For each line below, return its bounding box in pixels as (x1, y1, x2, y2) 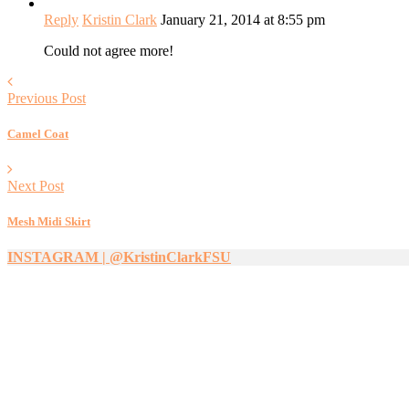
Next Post (7, 178, 64, 194)
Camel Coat (7, 126, 68, 141)
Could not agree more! (44, 42, 173, 58)
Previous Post (7, 89, 86, 106)
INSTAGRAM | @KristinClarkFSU (7, 249, 231, 266)
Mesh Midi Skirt (7, 215, 90, 229)
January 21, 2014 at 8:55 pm (161, 11, 325, 27)
